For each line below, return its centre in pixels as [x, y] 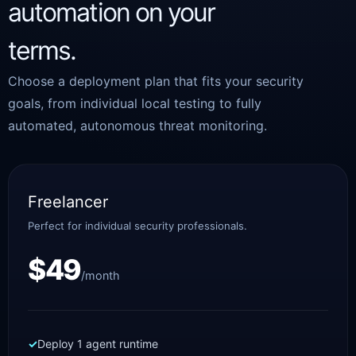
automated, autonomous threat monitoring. [137, 126]
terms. [42, 50]
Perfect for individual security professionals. [137, 226]
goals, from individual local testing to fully [135, 103]
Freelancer [68, 202]
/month [100, 275]
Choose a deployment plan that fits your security [156, 81]
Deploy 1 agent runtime [98, 344]
